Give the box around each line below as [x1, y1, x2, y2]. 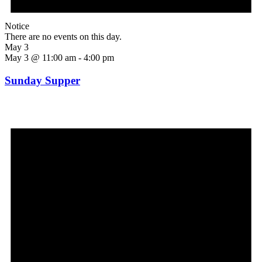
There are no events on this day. [5, 32, 122, 42]
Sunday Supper [5, 74, 80, 87]
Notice [5, 21, 29, 32]
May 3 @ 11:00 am [5, 53, 76, 63]
